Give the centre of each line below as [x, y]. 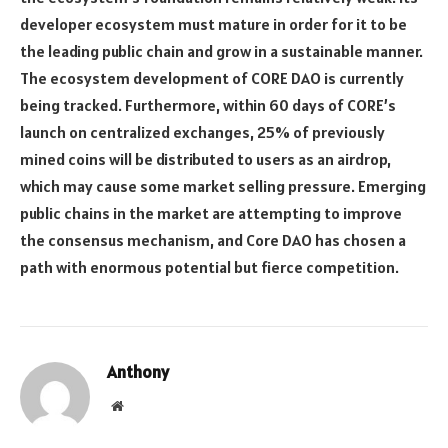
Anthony [138, 372]
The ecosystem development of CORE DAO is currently [212, 78]
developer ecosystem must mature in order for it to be [213, 24]
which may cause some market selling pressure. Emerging [223, 186]
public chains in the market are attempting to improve [211, 213]
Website [144, 405]
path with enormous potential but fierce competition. [209, 267]
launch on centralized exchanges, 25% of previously [202, 132]
